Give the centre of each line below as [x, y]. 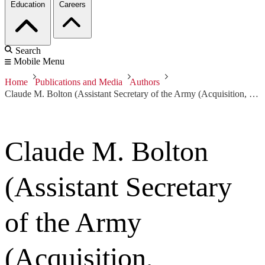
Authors [145, 82]
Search [28, 51]
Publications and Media [79, 82]
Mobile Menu [39, 62]
